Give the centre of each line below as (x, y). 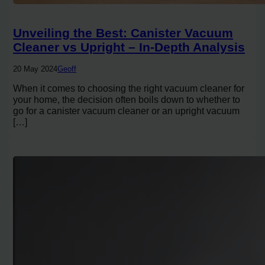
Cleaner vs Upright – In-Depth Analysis (129, 47)
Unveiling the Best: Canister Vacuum (123, 33)
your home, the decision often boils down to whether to (127, 100)
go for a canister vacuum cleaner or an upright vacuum (127, 111)
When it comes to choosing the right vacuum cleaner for (129, 88)
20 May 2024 (35, 69)
